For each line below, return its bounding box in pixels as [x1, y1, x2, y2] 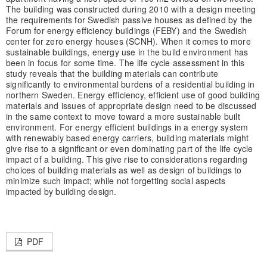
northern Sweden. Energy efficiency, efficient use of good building [5, 89, 260, 101]
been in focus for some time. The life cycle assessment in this [5, 57, 245, 69]
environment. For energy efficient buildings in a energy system [5, 121, 249, 133]
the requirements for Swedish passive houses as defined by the [5, 14, 253, 26]
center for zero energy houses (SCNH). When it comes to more [5, 35, 251, 48]
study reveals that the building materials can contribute [5, 67, 219, 80]
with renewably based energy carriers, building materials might [5, 132, 249, 144]
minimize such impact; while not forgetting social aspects [5, 175, 226, 187]
